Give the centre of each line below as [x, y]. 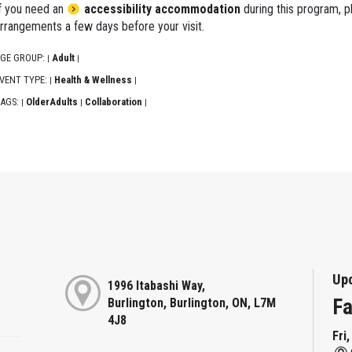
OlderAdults [51, 102]
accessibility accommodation [162, 9]
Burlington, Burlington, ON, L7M [191, 303]
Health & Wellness [93, 80]
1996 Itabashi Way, [156, 286]
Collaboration [113, 102]
